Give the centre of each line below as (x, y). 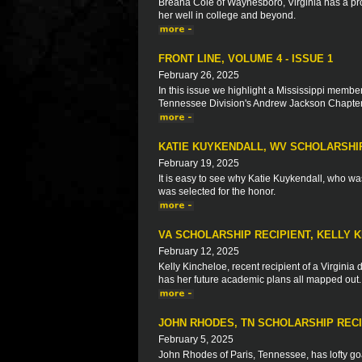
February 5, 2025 (196, 339)
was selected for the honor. (217, 192)
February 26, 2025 (199, 75)
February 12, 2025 (199, 251)
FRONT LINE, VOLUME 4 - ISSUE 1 (246, 59)
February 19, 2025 (199, 163)
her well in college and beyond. (227, 15)
